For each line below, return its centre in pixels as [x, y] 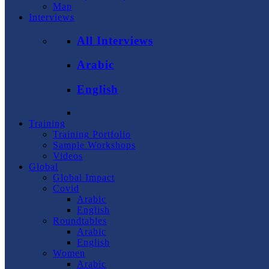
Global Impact [84, 177]
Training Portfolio [92, 134]
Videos [68, 156]
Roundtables [80, 220]
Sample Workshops [94, 145]
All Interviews [115, 40]
